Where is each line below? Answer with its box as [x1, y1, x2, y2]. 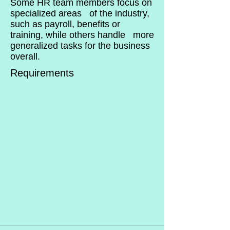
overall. [10, 51, 40, 62]
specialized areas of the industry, [10, 8, 149, 19]
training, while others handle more [10, 30, 154, 41]
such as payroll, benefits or [10, 19, 120, 30]
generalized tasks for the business [10, 41, 150, 51]
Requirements [10, 67, 74, 79]
